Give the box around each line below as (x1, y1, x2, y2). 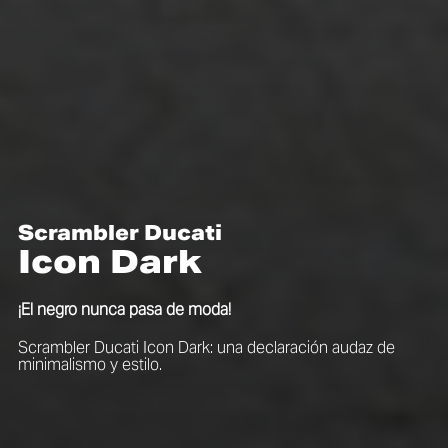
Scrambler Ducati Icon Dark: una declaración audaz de (17, 337, 395, 358)
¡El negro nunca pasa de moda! (17, 298, 231, 320)
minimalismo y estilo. (17, 354, 162, 375)
